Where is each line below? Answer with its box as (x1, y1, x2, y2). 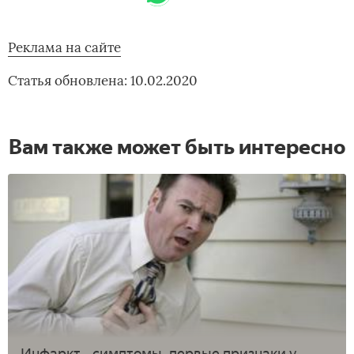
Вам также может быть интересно (9, 134, 345, 160)
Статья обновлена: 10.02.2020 (8, 71, 198, 89)
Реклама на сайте (8, 38, 121, 56)
